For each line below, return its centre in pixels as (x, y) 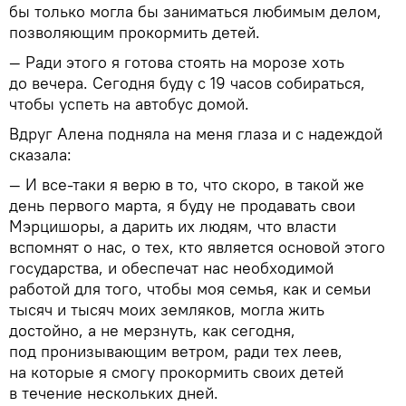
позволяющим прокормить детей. (135, 32)
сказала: (43, 154)
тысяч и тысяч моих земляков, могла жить (167, 309)
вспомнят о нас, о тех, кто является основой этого (197, 246)
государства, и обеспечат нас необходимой (171, 267)
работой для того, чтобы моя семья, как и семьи (190, 288)
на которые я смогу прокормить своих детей (176, 372)
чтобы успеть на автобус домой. (129, 103)
